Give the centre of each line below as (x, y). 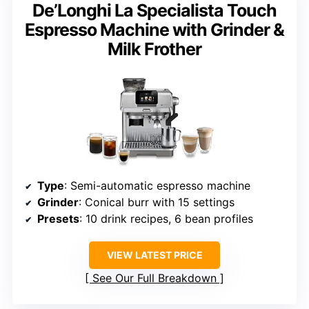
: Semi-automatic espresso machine (157, 185)
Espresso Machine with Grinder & (154, 29)
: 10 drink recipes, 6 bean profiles (166, 218)
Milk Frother (154, 49)
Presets (58, 218)
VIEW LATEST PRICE (154, 255)
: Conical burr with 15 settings (157, 202)
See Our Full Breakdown (154, 278)
